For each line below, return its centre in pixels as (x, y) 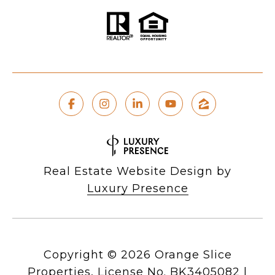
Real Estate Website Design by (137, 172)
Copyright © (80, 255)
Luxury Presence (137, 189)
